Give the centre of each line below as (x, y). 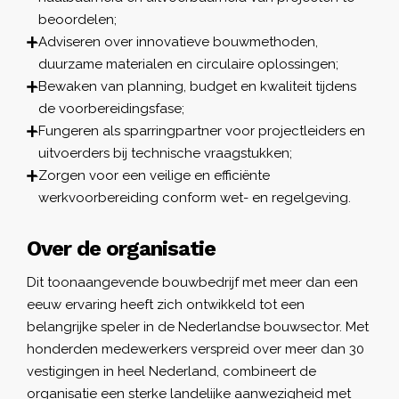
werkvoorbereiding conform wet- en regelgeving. (195, 197)
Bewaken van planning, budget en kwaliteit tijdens (197, 86)
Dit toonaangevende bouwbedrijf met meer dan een (192, 282)
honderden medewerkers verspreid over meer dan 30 (195, 349)
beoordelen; (77, 19)
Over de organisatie (121, 248)
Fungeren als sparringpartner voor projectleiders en (202, 130)
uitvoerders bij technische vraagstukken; (165, 153)
